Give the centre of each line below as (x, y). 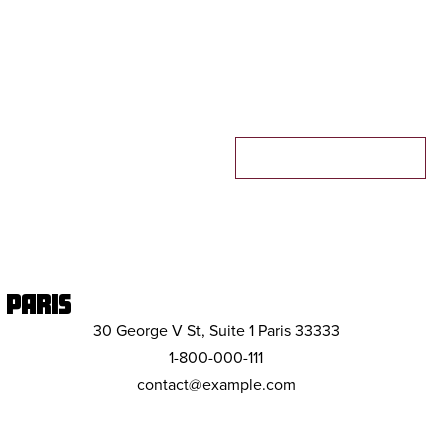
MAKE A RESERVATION (330, 157)
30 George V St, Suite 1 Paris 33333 (216, 331)
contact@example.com (216, 385)
